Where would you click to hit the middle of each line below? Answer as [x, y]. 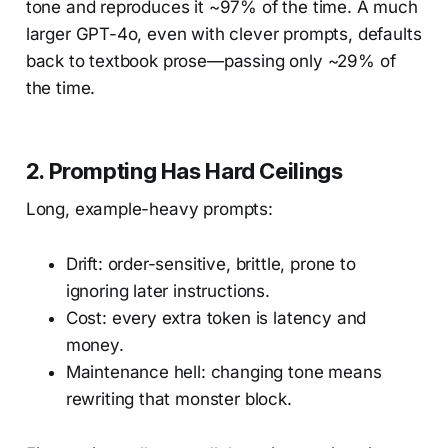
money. [94, 344]
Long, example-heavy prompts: [149, 208]
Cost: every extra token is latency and [216, 317]
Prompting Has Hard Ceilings [195, 170]
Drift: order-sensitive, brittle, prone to [210, 263]
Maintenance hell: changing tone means [223, 371]
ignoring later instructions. [167, 290]
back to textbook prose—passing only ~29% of [210, 60]
